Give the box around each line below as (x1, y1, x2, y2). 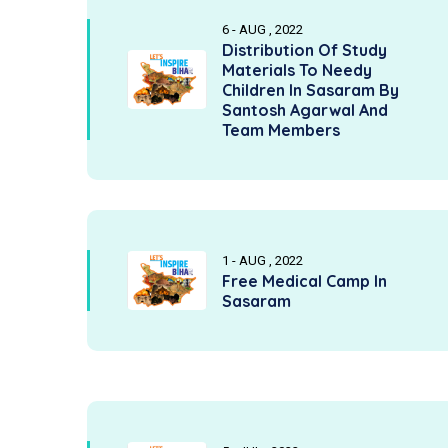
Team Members (222, 120, 340, 140)
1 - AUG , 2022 (222, 253, 303, 268)
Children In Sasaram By (222, 80, 399, 100)
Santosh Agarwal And (222, 100, 388, 120)
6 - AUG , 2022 (222, 22, 303, 37)
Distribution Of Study (222, 40, 387, 60)
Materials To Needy (222, 60, 372, 80)
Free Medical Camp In (222, 271, 387, 291)
